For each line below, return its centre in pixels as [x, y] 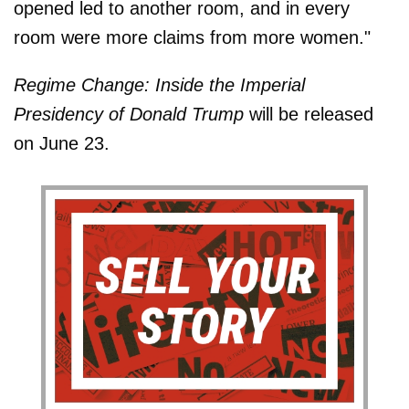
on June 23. [62, 143]
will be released [311, 114]
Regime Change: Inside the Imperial [159, 84]
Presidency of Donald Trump [131, 114]
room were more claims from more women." [192, 37]
